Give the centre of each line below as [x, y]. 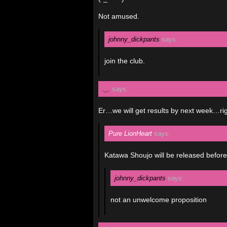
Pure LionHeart [130, 134]
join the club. [125, 61]
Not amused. [119, 16]
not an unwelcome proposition [159, 200]
